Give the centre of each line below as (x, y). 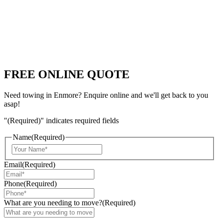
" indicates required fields (80, 120)
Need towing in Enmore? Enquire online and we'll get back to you (106, 95)
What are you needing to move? (53, 203)
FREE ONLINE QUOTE (67, 74)
